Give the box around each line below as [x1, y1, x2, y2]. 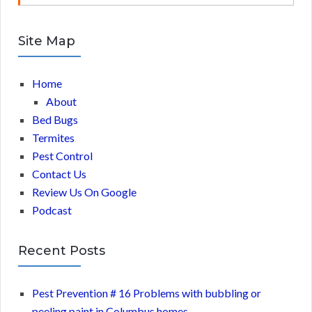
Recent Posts [18, 242, 105, 258]
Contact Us [32, 166, 86, 180]
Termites [32, 130, 75, 144]
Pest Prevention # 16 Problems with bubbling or [32, 286, 261, 299]
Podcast [32, 203, 72, 217]
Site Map [18, 33, 75, 49]
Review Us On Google [32, 185, 136, 198]
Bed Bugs [32, 112, 78, 126]
